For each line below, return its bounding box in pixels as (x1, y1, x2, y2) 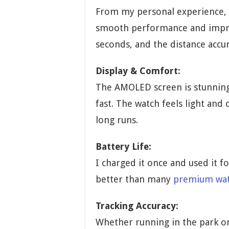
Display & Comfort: (96, 65, 180, 77)
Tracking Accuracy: (96, 200, 178, 212)
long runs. (96, 114, 138, 126)
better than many (96, 174, 173, 185)
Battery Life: (96, 141, 151, 152)
